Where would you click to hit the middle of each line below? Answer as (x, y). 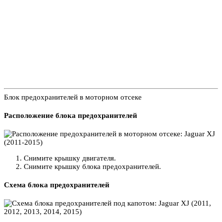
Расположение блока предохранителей (71, 115)
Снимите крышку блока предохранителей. (92, 166)
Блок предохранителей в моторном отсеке (73, 97)
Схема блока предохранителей (57, 185)
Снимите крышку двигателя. (70, 158)
